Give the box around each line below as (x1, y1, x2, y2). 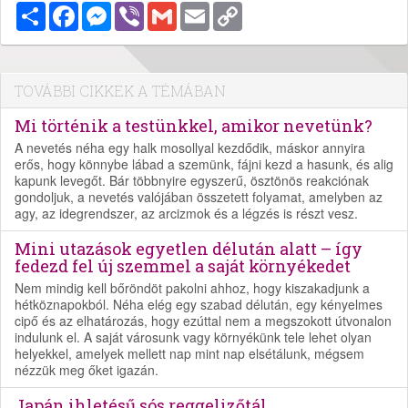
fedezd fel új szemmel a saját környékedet (15, 254, 351, 277)
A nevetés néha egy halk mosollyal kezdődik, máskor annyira (15, 138, 365, 157)
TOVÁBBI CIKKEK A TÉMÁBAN (15, 80, 226, 100)
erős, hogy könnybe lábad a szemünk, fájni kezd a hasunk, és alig (15, 154, 393, 173)
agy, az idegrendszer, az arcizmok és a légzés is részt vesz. (15, 203, 358, 222)
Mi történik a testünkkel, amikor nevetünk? (15, 114, 372, 137)
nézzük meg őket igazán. (15, 360, 158, 379)
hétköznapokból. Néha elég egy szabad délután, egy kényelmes (15, 294, 382, 313)
